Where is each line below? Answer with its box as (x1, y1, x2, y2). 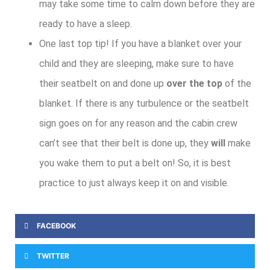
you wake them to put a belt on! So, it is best (39, 157, 231, 169)
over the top (166, 78, 222, 90)
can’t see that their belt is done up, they (39, 137, 211, 149)
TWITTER (37, 251, 69, 260)
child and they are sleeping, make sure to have (39, 58, 234, 70)
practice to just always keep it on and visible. (39, 177, 229, 189)
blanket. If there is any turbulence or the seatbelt (39, 98, 249, 110)
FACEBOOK (37, 221, 76, 230)
